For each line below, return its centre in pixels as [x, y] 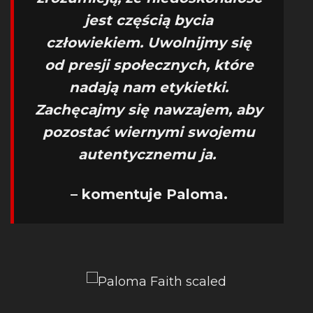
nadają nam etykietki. [149, 87]
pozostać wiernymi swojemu [149, 132]
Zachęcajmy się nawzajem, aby [149, 110]
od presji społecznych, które [149, 65]
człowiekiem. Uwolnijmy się [149, 43]
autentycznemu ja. [149, 154]
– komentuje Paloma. [149, 194]
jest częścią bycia [149, 20]
